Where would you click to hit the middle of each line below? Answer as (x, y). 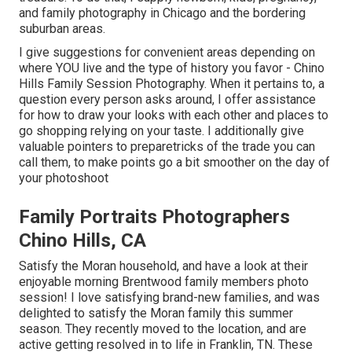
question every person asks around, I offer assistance (167, 100)
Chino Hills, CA (82, 241)
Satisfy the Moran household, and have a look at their (163, 266)
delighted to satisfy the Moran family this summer (156, 313)
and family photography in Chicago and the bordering (162, 13)
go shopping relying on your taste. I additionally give (161, 131)
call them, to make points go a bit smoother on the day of (174, 163)
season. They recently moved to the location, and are (163, 329)
